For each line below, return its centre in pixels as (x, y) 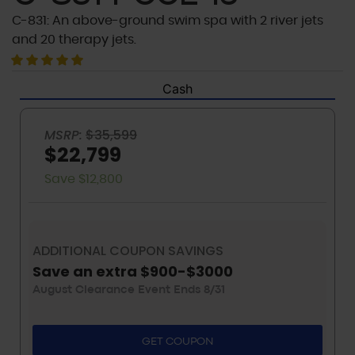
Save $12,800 (84, 179)
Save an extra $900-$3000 (133, 272)
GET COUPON (177, 342)
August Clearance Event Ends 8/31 (129, 291)
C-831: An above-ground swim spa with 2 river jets (168, 21)
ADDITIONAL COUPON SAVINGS (128, 251)
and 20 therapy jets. (74, 40)
